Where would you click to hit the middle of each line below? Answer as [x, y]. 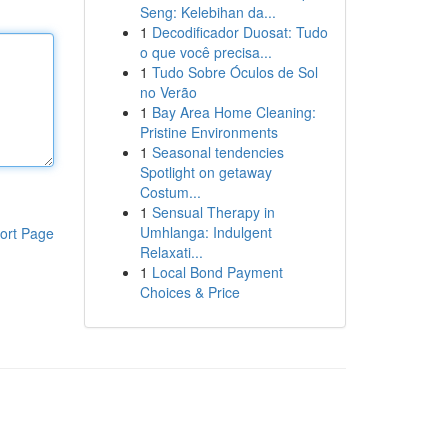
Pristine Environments [208, 132]
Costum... [170, 192]
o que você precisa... [205, 52]
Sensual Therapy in [213, 212]
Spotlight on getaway [205, 172]
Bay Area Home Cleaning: [233, 112]
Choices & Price [189, 292]
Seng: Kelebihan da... [207, 12]
